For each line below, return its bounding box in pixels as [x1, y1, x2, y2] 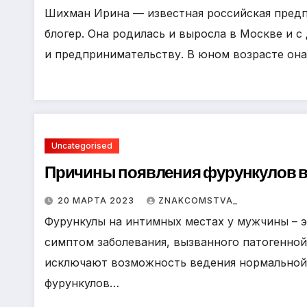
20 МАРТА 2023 [58, 195, 137, 206]
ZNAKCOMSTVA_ [158, 195, 238, 206]
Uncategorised [51, 140, 112, 151]
